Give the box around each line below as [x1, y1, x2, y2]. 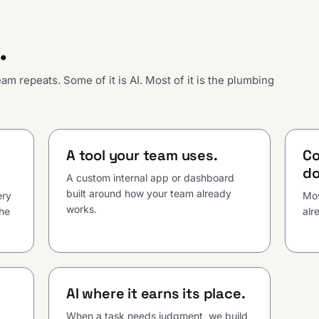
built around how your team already [66, 187, 231, 200]
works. [66, 203, 97, 216]
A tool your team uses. [66, 146, 218, 165]
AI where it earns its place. [66, 284, 246, 303]
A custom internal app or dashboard [66, 172, 234, 184]
